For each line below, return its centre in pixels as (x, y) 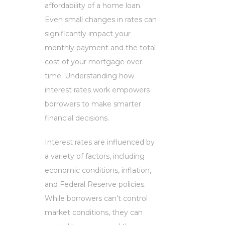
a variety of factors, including (95, 156)
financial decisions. (77, 118)
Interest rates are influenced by (100, 142)
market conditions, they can (94, 212)
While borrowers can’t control (96, 198)
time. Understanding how (89, 76)
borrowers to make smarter (93, 104)
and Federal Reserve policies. (95, 184)
